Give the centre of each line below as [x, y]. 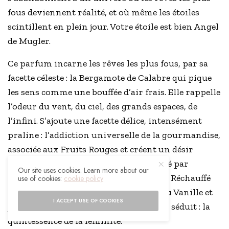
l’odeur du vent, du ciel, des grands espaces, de [103, 107]
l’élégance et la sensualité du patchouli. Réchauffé [109, 178]
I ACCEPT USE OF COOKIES [88, 201]
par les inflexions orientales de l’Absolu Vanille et [110, 192]
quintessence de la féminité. [65, 221]
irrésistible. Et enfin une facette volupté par [98, 164]
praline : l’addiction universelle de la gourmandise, [114, 135]
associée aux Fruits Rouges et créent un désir [101, 150]
